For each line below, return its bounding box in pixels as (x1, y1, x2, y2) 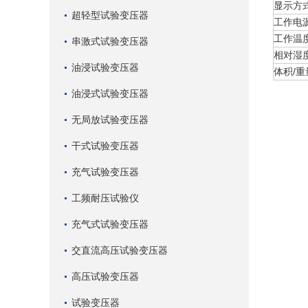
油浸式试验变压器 (71, 88, 148, 99)
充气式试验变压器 (71, 219, 148, 230)
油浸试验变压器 (71, 62, 139, 73)
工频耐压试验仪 (71, 192, 139, 203)
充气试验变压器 (71, 166, 139, 177)
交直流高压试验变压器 (71, 245, 168, 256)
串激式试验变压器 (71, 36, 148, 47)
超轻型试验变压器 (71, 10, 148, 21)
